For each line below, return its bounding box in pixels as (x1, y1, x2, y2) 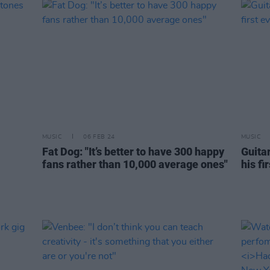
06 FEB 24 (83, 134, 115, 140)
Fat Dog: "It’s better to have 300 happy (42, 145, 224, 158)
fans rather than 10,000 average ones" (42, 158, 228, 171)
